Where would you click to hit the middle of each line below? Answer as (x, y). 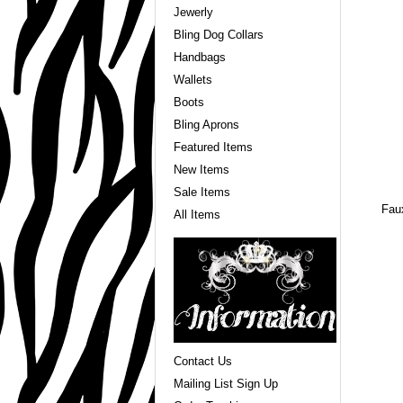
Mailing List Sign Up (225, 384)
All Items (197, 214)
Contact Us (202, 362)
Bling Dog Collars (218, 34)
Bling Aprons (206, 124)
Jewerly (193, 12)
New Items (201, 169)
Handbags (199, 57)
